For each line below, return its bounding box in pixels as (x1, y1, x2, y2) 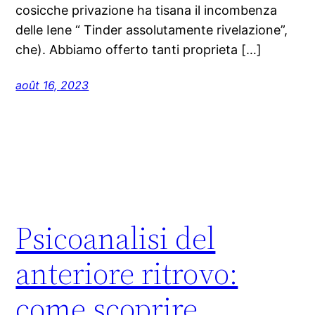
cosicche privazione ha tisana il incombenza (15, 2, 278, 18)
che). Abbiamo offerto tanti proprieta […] (15, 41, 262, 57)
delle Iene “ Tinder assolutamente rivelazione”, (15, 22, 288, 37)
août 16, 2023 (15, 77, 89, 92)
